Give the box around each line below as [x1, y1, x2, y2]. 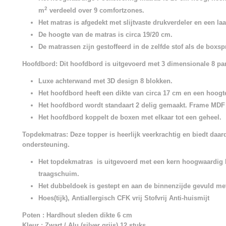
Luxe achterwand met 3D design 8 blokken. [38, 77, 173, 85]
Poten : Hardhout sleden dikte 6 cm [22, 211, 132, 219]
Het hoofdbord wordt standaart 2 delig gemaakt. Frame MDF [38, 101, 225, 109]
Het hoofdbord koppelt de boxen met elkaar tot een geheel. [38, 114, 221, 121]
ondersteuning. [22, 141, 70, 148]
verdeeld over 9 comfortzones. [47, 7, 144, 14]
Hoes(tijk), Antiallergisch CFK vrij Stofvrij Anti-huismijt [38, 194, 209, 202]
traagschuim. [38, 170, 79, 178]
